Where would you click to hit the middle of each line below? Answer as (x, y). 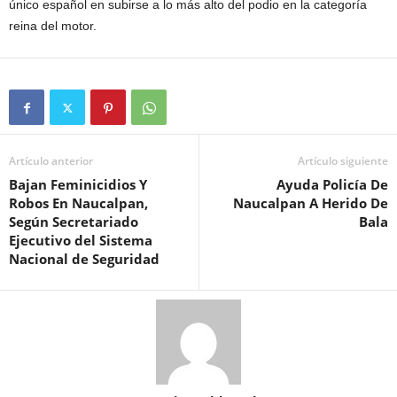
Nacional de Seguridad (84, 259)
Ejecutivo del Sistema (81, 241)
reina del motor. (53, 26)
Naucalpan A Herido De (311, 203)
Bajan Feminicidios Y (78, 185)
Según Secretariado (74, 222)
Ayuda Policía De (332, 185)
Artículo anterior (51, 161)
